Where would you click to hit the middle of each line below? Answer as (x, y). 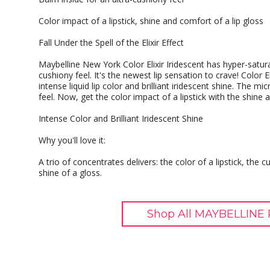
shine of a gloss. (70, 173)
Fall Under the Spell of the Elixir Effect (111, 42)
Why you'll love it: (72, 140)
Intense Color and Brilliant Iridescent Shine (121, 118)
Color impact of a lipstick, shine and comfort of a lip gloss (151, 21)
